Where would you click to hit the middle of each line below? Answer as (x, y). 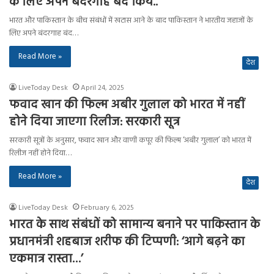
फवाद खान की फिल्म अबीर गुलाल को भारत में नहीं (127, 105)
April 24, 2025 (102, 88)
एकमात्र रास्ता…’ (46, 259)
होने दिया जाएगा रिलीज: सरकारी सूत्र (94, 122)
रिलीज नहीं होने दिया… (40, 153)
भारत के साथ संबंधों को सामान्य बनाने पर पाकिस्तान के (135, 225)
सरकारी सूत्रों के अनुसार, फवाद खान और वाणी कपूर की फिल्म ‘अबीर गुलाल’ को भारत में (130, 140)
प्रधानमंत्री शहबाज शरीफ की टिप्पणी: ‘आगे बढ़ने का (127, 242)
